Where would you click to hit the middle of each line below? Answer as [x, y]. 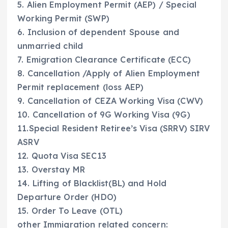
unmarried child [50, 46]
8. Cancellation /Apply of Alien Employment [109, 73]
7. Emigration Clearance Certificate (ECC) [104, 59]
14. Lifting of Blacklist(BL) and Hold [92, 183]
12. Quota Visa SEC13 [62, 155]
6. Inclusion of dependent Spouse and [98, 32]
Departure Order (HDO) [67, 197]
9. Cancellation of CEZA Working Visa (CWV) [110, 101]
